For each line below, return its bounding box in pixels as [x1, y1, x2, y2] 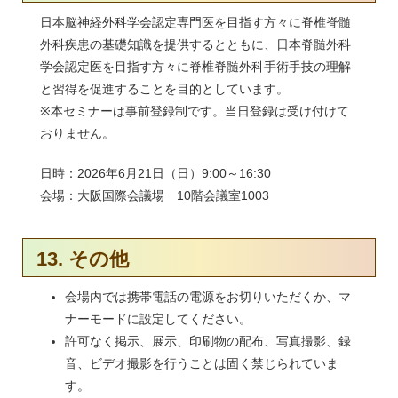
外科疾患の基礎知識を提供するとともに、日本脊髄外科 [40, 37, 351, 52]
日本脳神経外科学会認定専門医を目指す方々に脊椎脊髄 [40, 15, 351, 30]
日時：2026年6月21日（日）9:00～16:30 [40, 166, 271, 181]
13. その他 [36, 248, 129, 271]
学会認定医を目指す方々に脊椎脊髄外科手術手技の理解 [40, 60, 351, 75]
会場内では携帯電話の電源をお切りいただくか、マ [65, 290, 351, 305]
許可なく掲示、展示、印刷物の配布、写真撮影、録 [65, 334, 351, 349]
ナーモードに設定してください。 [65, 312, 251, 327]
